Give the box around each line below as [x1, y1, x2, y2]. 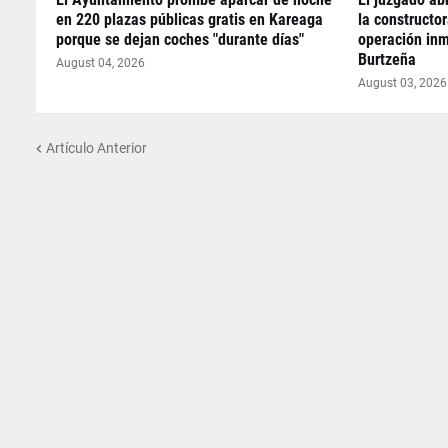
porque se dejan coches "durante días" [55, 30, 304, 49]
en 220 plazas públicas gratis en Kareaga [55, 10, 323, 29]
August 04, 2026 [55, 56, 145, 70]
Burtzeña [358, 50, 417, 69]
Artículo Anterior [45, 139, 147, 156]
